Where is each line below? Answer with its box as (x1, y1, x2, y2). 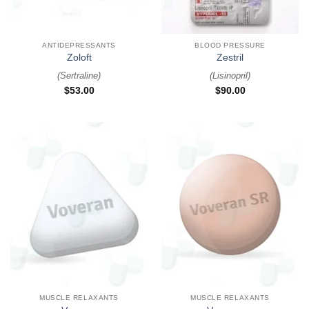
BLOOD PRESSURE (195, 41, 266, 49)
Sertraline (60, 70, 98, 81)
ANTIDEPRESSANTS (42, 41, 116, 49)
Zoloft (66, 52, 92, 63)
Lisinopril (212, 70, 248, 81)
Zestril (217, 52, 243, 63)
